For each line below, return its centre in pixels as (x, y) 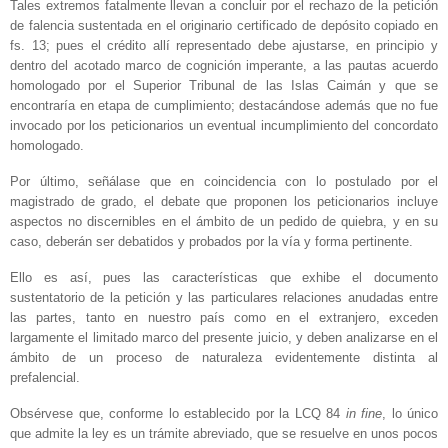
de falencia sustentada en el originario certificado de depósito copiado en (224, 26)
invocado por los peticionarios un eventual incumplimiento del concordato (224, 126)
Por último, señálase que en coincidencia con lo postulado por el (224, 182)
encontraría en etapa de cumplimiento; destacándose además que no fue (224, 106)
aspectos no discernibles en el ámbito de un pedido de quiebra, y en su (224, 222)
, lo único (410, 413)
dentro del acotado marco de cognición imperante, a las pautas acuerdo (224, 66)
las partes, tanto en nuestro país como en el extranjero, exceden (224, 318)
